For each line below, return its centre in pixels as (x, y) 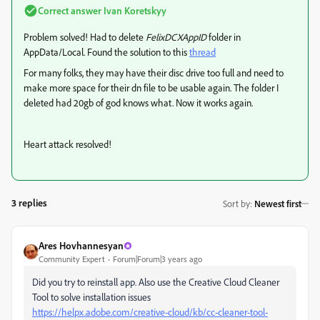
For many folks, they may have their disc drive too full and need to (154, 73)
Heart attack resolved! (67, 144)
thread (202, 52)
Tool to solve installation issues (91, 297)
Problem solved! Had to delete (85, 37)
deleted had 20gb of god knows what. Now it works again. (138, 103)
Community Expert (72, 259)
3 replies (29, 203)
